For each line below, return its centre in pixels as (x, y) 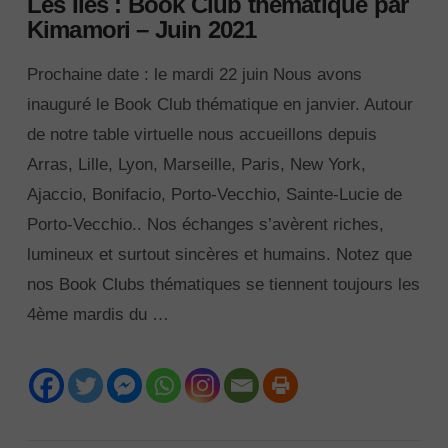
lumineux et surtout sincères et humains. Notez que (219, 255)
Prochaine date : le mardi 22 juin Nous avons (194, 75)
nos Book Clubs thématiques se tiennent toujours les (223, 285)
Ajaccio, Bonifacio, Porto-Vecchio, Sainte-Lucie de (214, 195)
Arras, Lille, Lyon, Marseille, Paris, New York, (196, 165)
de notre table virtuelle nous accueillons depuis (201, 135)
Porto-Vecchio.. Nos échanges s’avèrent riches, (205, 225)
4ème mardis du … (97, 315)
